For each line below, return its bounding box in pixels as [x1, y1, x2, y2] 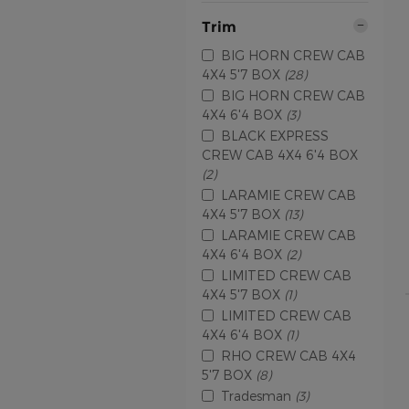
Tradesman [221, 387, 295, 404]
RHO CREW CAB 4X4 [221, 347, 356, 363]
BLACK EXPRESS [221, 127, 329, 143]
